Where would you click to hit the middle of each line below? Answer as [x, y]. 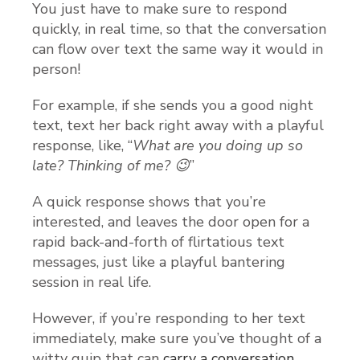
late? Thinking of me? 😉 [111, 165]
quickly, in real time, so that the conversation [179, 29]
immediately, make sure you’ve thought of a [177, 338]
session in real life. [92, 282]
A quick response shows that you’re [149, 201]
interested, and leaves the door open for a [171, 221]
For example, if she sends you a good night [173, 105]
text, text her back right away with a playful [178, 125]
